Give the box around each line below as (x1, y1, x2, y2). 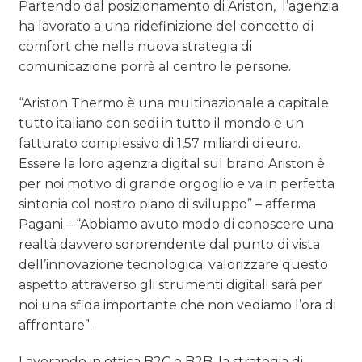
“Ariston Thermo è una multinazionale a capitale (19, 95, 330, 111)
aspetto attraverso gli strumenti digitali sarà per (19, 276, 323, 293)
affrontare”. (19, 317, 93, 333)
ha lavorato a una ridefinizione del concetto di (19, 18, 314, 34)
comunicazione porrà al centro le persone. (19, 58, 292, 74)
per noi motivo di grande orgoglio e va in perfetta (19, 175, 335, 192)
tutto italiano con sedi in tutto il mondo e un (19, 115, 305, 131)
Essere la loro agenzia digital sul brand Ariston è (19, 155, 326, 171)
